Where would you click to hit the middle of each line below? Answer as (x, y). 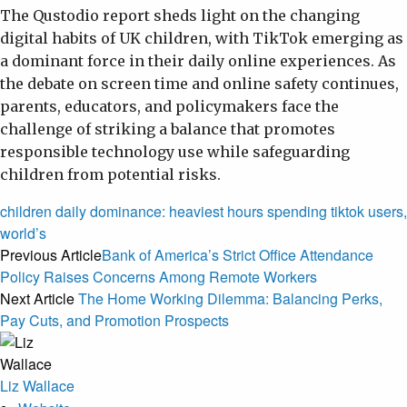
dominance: (128, 211)
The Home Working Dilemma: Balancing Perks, (230, 298)
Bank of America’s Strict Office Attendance (238, 254)
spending (297, 211)
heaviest (196, 211)
